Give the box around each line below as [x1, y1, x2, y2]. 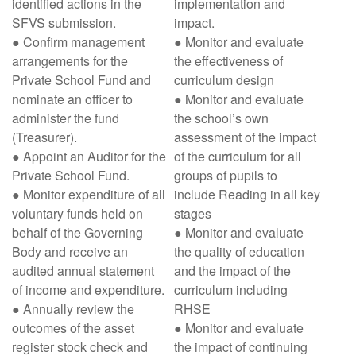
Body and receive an [12, 242, 128, 261]
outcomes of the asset [12, 319, 134, 337]
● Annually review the [12, 300, 134, 318]
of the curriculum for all [174, 147, 301, 165]
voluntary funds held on [12, 204, 143, 222]
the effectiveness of [174, 52, 283, 70]
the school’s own [174, 109, 269, 127]
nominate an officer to [12, 90, 133, 108]
